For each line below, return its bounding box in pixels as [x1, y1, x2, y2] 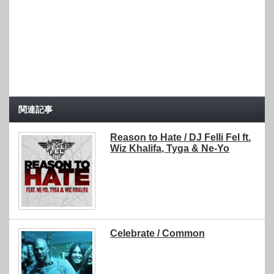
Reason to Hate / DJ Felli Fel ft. [110, 132, 251, 143]
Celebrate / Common [110, 228, 206, 239]
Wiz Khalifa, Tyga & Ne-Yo [110, 143, 230, 154]
